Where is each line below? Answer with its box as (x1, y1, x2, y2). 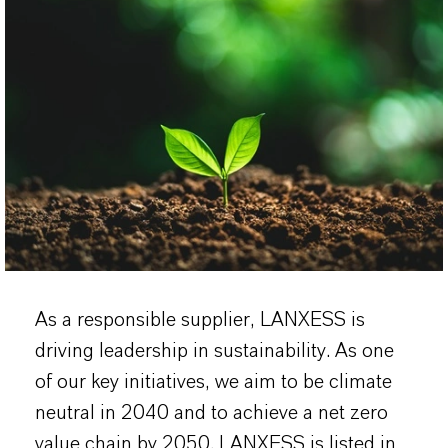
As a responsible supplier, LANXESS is (35, 309, 365, 330)
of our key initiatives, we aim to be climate (35, 371, 392, 392)
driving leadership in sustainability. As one (35, 340, 394, 361)
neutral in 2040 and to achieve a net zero (35, 402, 388, 423)
